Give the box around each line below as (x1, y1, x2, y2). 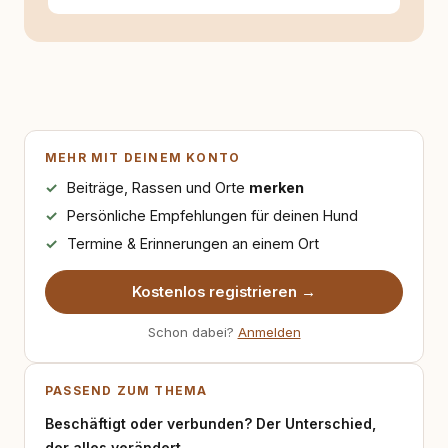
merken (248, 179, 304, 196)
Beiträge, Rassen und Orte (66, 179, 249, 196)
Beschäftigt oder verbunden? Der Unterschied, (45, 415, 376, 432)
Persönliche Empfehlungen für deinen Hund (66, 207, 358, 224)
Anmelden (237, 324, 301, 340)
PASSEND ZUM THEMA (45, 383, 208, 398)
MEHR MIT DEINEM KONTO (45, 150, 241, 165)
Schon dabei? (147, 324, 238, 340)
